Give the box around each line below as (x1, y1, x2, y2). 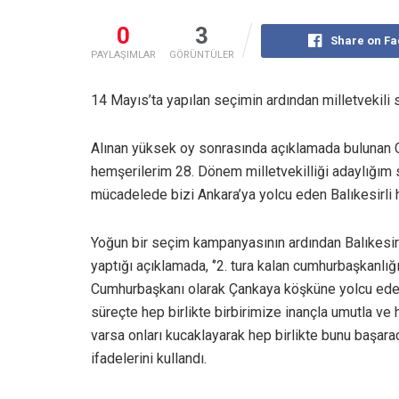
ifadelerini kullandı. (91, 349, 207, 367)
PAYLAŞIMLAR (91, 48, 156, 61)
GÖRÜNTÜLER (169, 48, 234, 61)
